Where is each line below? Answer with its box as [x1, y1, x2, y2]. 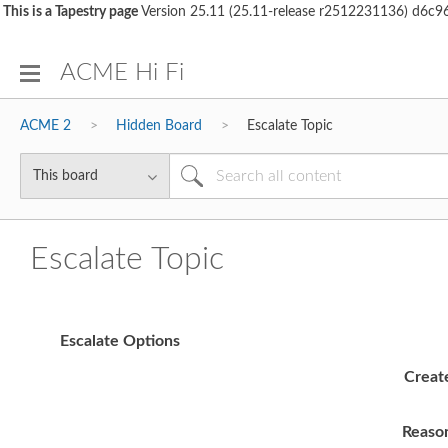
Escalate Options [60, 333, 180, 349]
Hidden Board [116, 119, 202, 133]
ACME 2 [20, 119, 71, 133]
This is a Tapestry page [3, 5, 138, 19]
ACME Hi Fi [60, 61, 184, 85]
